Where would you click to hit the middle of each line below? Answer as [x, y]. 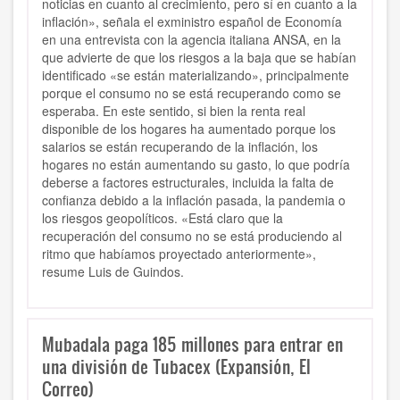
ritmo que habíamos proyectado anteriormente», [179, 254]
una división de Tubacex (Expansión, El [176, 367]
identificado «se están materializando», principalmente [196, 75]
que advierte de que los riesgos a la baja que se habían [199, 58]
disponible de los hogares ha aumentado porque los [189, 129]
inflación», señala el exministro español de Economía [192, 22]
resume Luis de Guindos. [113, 272]
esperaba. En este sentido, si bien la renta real [174, 111]
